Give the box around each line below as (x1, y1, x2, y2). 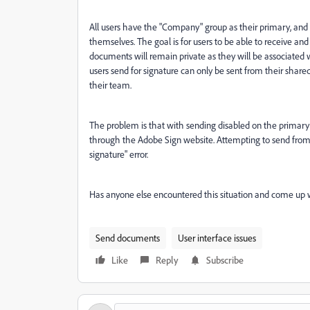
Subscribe (206, 254, 244, 266)
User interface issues (178, 232, 256, 244)
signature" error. (89, 148, 148, 160)
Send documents (95, 232, 160, 244)
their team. (89, 79, 131, 91)
